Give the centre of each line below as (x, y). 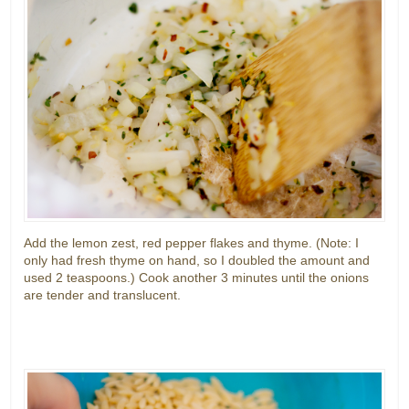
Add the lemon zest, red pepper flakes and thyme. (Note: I (192, 242)
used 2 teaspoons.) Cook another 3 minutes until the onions (197, 277)
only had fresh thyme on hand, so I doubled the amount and (197, 260)
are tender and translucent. (103, 294)
